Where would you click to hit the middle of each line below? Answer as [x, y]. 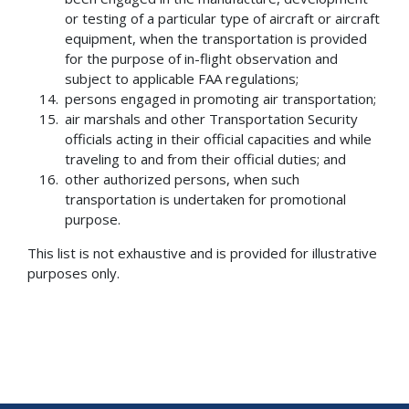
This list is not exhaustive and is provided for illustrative [202, 253]
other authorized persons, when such [183, 179]
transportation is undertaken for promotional [206, 199]
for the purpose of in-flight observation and [202, 59]
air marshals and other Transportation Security [212, 119]
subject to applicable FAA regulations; [182, 79]
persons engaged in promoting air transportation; [221, 99]
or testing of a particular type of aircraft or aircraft [223, 19]
